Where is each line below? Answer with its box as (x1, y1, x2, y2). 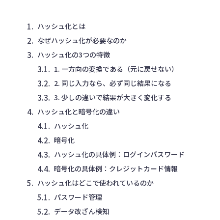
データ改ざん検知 (54, 206, 109, 217)
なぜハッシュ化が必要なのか (37, 35, 127, 46)
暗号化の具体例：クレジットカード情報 (54, 164, 178, 174)
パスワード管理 (54, 192, 102, 202)
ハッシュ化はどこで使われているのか (37, 178, 154, 188)
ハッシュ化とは (37, 21, 85, 31)
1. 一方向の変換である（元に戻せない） (54, 64, 178, 74)
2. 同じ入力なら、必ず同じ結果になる (54, 78, 171, 88)
